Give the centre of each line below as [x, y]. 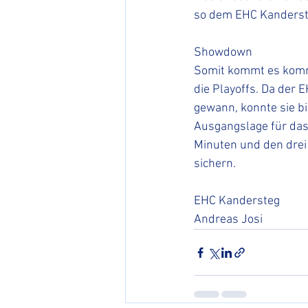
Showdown [223, 53]
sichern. [216, 164]
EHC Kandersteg [237, 201]
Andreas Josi [228, 220]
